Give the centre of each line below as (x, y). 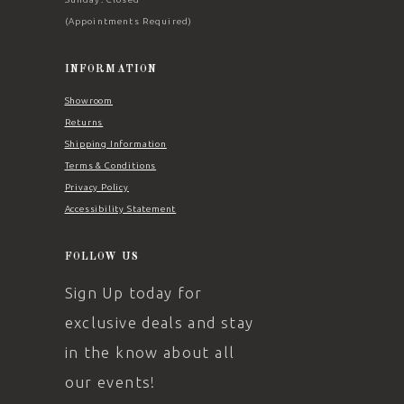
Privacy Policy (96, 188)
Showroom (89, 101)
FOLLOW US (102, 257)
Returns (84, 123)
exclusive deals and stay (159, 323)
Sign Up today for (133, 293)
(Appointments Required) (129, 22)
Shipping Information (115, 144)
